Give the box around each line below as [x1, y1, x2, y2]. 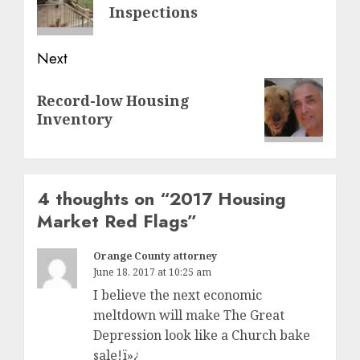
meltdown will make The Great [93, 305, 284, 324]
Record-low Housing [37, 90, 190, 110]
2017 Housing [170, 185, 286, 211]
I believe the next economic [93, 285, 262, 304]
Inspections [109, 2, 198, 22]
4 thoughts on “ [37, 185, 170, 211]
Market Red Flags [37, 207, 187, 234]
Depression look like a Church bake [93, 325, 310, 344]
